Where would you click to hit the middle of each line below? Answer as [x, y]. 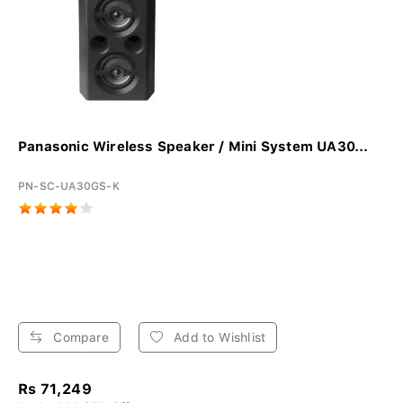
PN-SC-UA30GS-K [69, 187]
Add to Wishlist [218, 338]
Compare [79, 338]
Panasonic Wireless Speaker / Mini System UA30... [193, 147]
